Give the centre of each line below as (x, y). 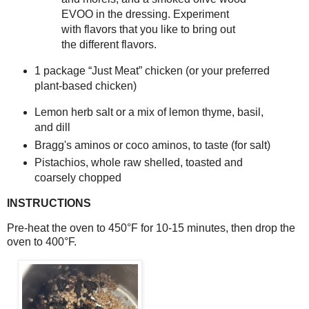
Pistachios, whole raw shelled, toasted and (138, 163)
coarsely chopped (78, 178)
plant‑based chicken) (85, 86)
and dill (52, 127)
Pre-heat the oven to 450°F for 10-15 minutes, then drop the (151, 228)
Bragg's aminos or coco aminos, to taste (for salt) (152, 145)
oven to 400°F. (43, 242)
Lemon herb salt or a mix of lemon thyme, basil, (149, 112)
